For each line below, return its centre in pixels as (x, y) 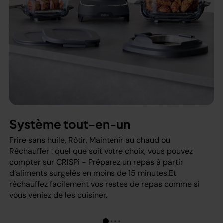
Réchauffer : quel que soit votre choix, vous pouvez (101, 151)
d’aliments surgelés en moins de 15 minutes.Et (93, 173)
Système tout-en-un (70, 124)
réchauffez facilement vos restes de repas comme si (105, 184)
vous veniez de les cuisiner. (58, 195)
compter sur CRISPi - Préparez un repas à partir (96, 162)
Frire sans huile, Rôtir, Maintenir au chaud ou (90, 140)
